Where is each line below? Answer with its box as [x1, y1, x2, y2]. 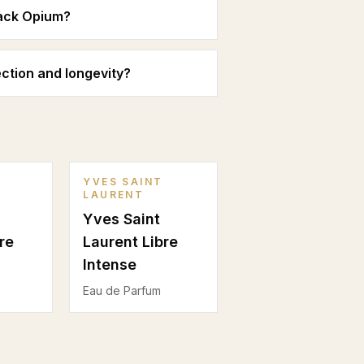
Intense [83, 256, 137, 273]
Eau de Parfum [83, 284, 162, 297]
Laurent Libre [83, 233, 179, 250]
